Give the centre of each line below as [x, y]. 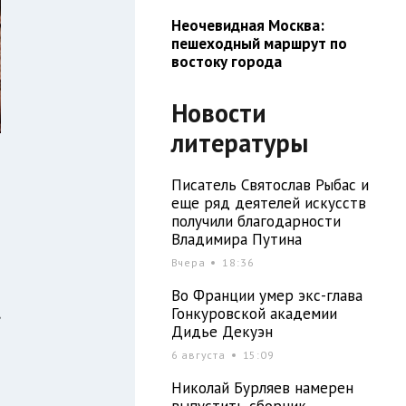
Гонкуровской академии [254, 313]
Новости [218, 112]
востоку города [226, 61]
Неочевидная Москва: [247, 25]
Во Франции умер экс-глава [266, 295]
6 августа [200, 354]
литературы [239, 142]
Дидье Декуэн [222, 331]
